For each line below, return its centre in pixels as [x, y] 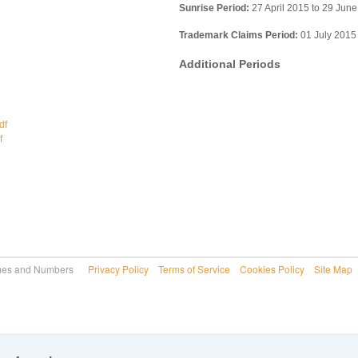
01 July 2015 [327, 36]
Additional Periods [230, 64]
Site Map [333, 269]
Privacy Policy [118, 269]
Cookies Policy [272, 269]
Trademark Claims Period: [239, 36]
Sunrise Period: [214, 8]
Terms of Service [194, 269]
